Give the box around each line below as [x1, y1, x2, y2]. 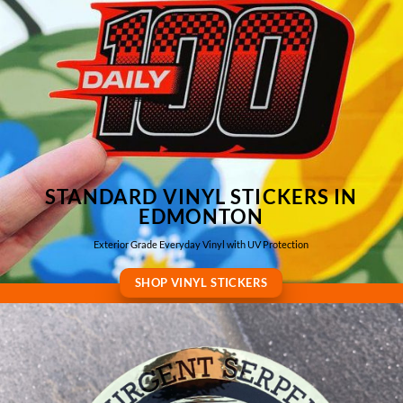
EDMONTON [139, 204, 264, 229]
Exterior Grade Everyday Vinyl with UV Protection [94, 238, 309, 251]
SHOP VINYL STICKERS [135, 274, 268, 290]
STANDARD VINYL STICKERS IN [45, 184, 358, 210]
